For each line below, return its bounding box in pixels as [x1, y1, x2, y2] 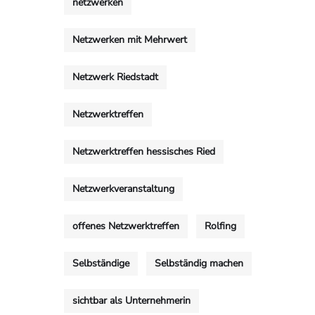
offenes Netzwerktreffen [72, 219, 179, 233]
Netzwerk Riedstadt [72, 70, 158, 84]
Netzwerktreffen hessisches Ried [72, 145, 215, 158]
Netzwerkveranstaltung [72, 182, 174, 195]
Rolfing [205, 219, 236, 233]
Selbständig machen [155, 257, 243, 270]
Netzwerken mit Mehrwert [72, 33, 187, 46]
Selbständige [72, 257, 129, 270]
